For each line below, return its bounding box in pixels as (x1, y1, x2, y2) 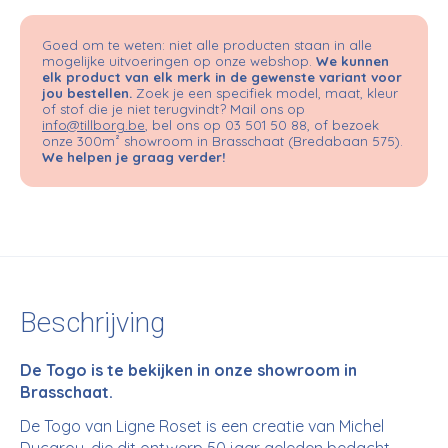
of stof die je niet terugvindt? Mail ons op (42, 100, 305, 117)
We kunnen (316, 52, 389, 69)
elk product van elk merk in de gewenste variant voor (42, 68, 402, 85)
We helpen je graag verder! (42, 148, 225, 165)
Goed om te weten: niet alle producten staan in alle (42, 36, 372, 53)
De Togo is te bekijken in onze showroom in (20, 359, 357, 380)
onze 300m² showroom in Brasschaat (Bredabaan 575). (42, 132, 403, 149)
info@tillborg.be (42, 116, 145, 133)
